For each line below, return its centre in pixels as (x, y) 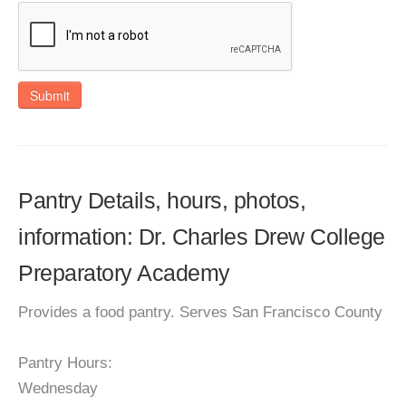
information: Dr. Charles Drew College (202, 237)
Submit (50, 95)
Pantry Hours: (65, 363)
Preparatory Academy (124, 273)
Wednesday (58, 388)
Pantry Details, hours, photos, (162, 200)
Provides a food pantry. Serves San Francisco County (200, 312)
